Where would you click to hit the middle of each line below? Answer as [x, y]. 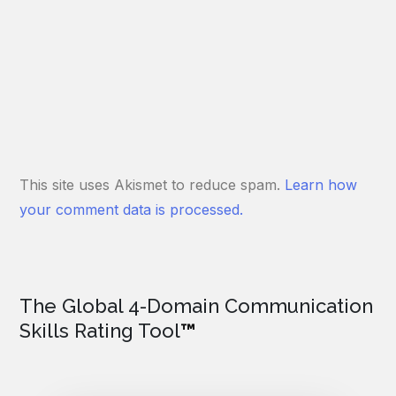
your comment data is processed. [132, 210]
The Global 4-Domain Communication [197, 306]
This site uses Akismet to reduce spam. [152, 185]
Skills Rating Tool [100, 331]
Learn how [321, 185]
